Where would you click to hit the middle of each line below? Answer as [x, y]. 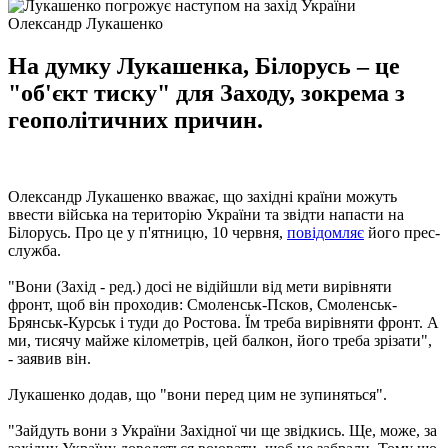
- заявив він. [49, 358]
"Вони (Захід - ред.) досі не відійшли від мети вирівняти [200, 286]
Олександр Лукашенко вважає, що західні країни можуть [202, 196]
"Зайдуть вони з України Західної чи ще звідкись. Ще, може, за [222, 430]
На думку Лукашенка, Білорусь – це [204, 65]
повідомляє [325, 232]
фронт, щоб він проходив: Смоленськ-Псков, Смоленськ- [202, 304]
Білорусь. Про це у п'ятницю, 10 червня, [147, 232]
